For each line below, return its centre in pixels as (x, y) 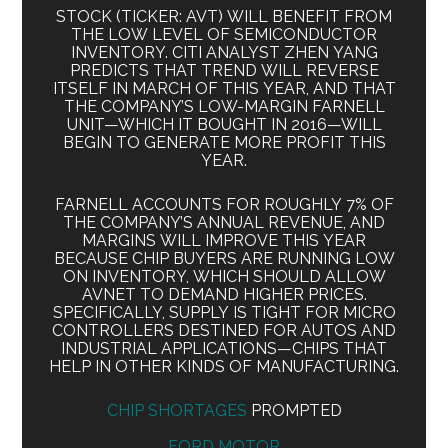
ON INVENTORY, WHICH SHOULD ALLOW (224, 276)
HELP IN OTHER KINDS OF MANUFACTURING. (224, 366)
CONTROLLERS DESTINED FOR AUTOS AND (224, 330)
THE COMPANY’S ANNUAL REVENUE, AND (224, 222)
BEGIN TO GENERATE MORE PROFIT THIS (224, 142)
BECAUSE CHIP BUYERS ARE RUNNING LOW (224, 258)
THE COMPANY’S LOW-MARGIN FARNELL (224, 106)
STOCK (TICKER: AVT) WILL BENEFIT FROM (224, 16)
